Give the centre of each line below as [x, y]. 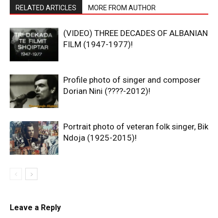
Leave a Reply [35, 207]
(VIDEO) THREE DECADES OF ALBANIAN [136, 33]
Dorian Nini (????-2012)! [107, 91]
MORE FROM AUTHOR [122, 8]
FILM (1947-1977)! [98, 44]
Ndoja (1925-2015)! [100, 137]
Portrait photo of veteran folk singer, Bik [136, 126]
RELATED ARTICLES [46, 8]
